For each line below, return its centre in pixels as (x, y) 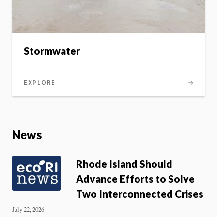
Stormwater (52, 51)
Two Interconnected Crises (140, 193)
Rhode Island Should (124, 163)
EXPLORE (40, 83)
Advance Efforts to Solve (135, 178)
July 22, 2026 (28, 209)
